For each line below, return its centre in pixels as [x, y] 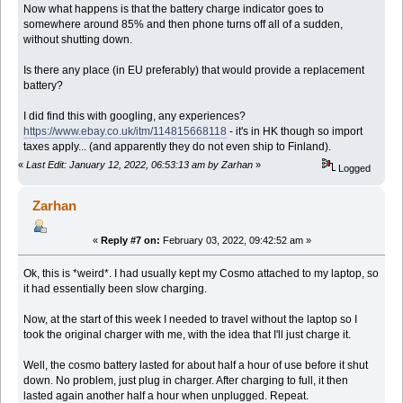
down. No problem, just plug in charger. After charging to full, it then [186, 381]
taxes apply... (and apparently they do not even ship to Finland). [178, 146]
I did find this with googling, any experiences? [135, 116]
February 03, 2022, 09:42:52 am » [235, 241]
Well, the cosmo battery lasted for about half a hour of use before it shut [196, 366]
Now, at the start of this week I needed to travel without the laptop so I [191, 320]
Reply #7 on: [130, 241]
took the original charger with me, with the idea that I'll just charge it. [188, 335]
